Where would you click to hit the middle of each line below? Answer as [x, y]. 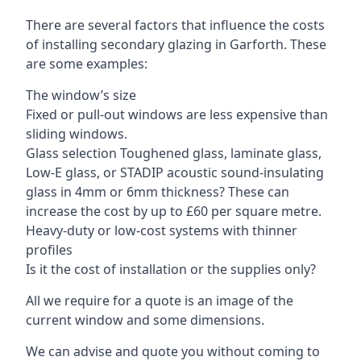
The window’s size [81, 95]
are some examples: [87, 63]
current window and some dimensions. [145, 320]
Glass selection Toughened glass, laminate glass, [174, 153]
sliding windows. [77, 133]
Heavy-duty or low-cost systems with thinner [162, 230]
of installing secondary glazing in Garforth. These [176, 44]
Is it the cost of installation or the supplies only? [171, 269]
